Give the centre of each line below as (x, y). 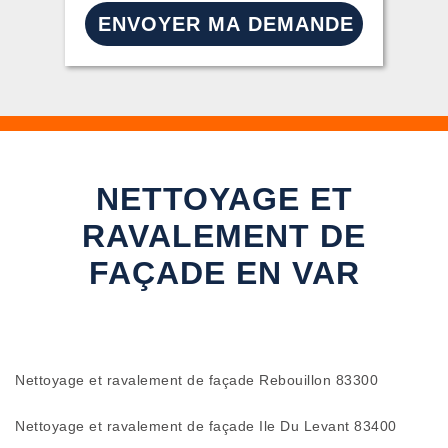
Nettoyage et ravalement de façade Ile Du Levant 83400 (206, 426)
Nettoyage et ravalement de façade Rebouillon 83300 (196, 380)
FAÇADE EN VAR (224, 273)
